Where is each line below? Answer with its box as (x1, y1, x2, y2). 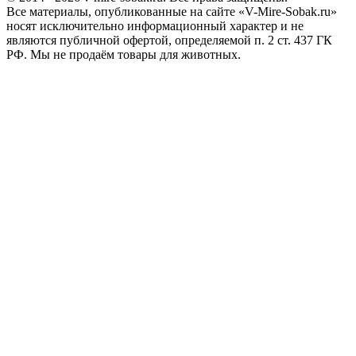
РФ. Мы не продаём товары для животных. (6, 48, 241, 62)
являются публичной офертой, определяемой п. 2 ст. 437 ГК (6, 33, 332, 48)
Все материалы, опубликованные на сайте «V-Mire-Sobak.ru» (6, 5, 337, 19)
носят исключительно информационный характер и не (6, 19, 304, 33)
